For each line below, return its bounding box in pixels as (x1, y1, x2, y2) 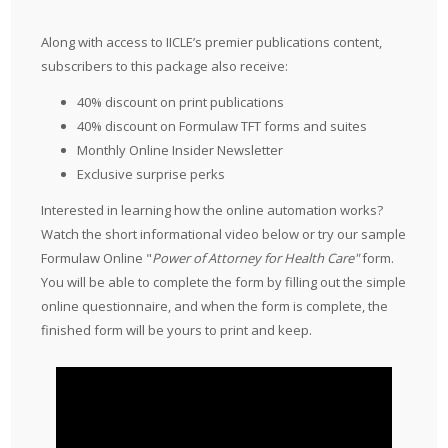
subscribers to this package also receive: (41, 56, 289, 75)
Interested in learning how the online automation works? (41, 200, 384, 219)
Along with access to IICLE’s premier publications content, (41, 32, 383, 51)
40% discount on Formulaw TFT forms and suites (77, 116, 368, 135)
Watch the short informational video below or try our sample (41, 224, 407, 243)
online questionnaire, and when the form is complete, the (41, 296, 389, 315)
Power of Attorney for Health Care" (152, 248, 363, 267)
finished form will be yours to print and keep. (41, 320, 313, 339)
